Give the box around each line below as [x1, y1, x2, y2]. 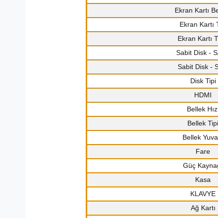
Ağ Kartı [190, 204, 216, 212]
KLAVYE [190, 190, 216, 198]
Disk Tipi [190, 77, 216, 85]
